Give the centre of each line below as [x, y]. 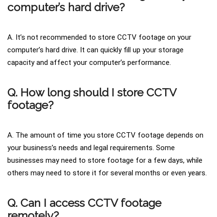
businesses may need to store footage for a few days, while [105, 161]
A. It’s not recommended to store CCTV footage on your [99, 38]
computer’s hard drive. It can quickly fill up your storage [95, 50]
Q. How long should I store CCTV [92, 93]
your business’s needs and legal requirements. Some [91, 148]
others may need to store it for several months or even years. [107, 173]
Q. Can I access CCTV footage [84, 203]
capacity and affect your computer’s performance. [89, 63]
